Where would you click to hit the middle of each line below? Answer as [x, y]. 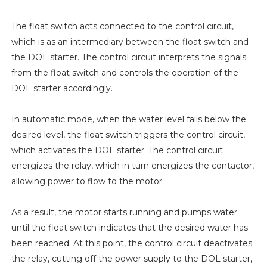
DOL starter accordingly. [62, 89]
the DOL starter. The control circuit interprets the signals [128, 58]
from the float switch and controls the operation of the [125, 73]
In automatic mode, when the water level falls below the [128, 119]
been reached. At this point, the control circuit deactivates [131, 243]
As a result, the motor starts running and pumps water [124, 212]
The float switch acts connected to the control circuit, [122, 27]
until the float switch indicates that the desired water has [129, 228]
